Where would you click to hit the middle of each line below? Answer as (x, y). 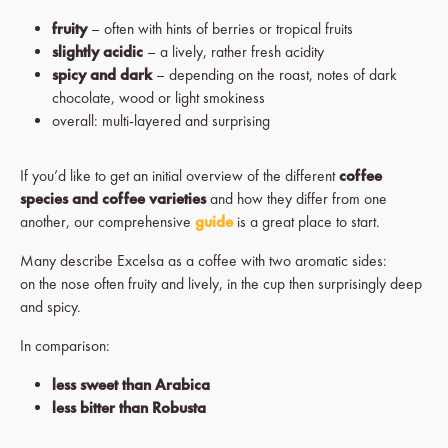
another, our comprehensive (107, 222)
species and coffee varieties (113, 199)
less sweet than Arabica (131, 385)
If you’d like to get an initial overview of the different (179, 176)
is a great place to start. (306, 222)
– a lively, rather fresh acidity (233, 52)
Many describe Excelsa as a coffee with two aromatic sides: (203, 261)
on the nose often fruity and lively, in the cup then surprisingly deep (221, 284)
